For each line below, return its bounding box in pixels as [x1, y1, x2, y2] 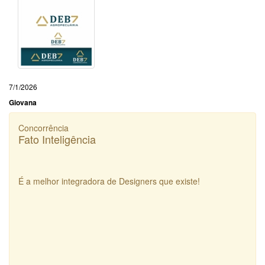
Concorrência [18, 122, 69, 134]
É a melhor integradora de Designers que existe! [18, 175, 200, 188]
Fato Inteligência [18, 131, 96, 147]
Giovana [9, 97, 37, 108]
